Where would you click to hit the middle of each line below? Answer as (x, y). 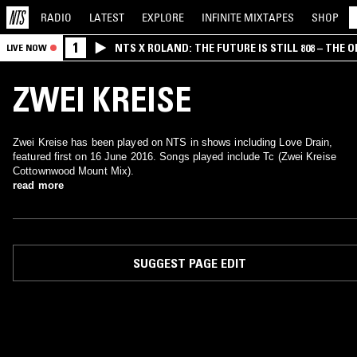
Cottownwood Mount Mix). (74, 171)
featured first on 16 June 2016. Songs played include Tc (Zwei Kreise (175, 157)
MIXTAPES (269, 17)
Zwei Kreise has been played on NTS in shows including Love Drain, (173, 142)
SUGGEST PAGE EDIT (189, 263)
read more (38, 185)
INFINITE (223, 17)
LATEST (107, 17)
